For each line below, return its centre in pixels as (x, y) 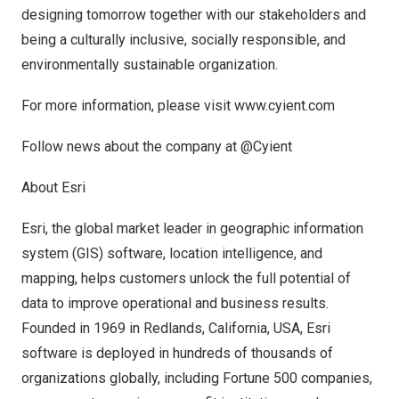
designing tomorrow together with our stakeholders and (194, 15)
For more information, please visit (128, 106)
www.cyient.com (285, 106)
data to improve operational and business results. (175, 303)
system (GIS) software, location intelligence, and (172, 253)
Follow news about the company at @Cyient (159, 147)
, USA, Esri (299, 328)
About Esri (53, 187)
